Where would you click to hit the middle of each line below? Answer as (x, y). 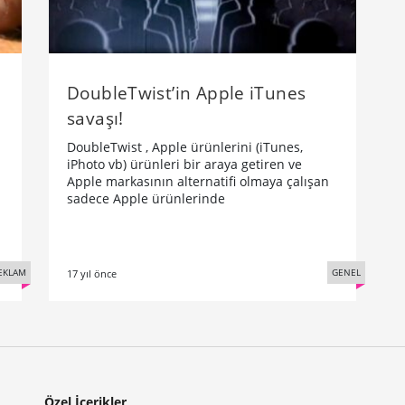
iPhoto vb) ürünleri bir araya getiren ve (184, 164)
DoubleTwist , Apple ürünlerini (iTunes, (185, 146)
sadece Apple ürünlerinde (146, 198)
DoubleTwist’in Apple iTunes (187, 92)
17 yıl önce (92, 273)
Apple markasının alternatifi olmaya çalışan (198, 181)
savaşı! (95, 118)
